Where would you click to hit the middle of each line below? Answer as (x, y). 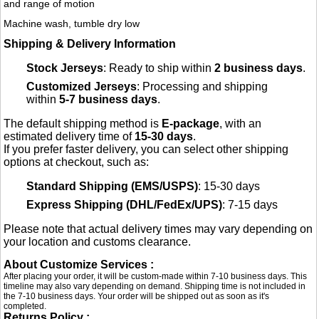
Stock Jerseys (65, 68)
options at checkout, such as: (77, 162)
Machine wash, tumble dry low (72, 24)
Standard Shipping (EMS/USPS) (113, 187)
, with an (241, 124)
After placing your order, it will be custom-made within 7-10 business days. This (156, 277)
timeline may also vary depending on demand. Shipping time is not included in (155, 287)
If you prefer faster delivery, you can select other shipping (146, 150)
